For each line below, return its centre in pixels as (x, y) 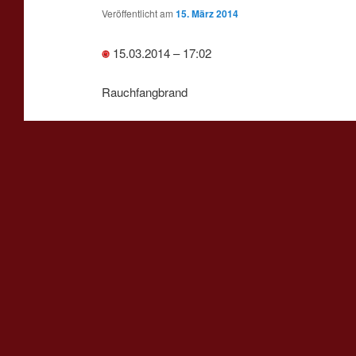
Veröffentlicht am (138, 14)
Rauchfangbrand (144, 92)
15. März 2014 (207, 14)
